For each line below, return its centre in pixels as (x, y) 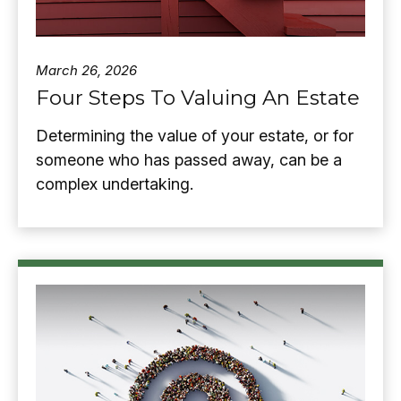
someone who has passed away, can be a (189, 159)
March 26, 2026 (86, 70)
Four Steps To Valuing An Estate (198, 97)
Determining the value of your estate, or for (195, 135)
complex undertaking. (115, 183)
